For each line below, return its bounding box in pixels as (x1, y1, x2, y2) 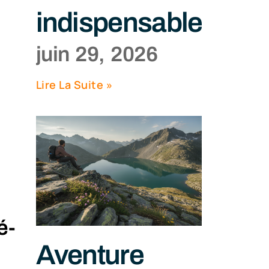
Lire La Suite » (35, 77, 113, 92)
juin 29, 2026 (35, 43, 158, 66)
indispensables (35, 8, 216, 38)
